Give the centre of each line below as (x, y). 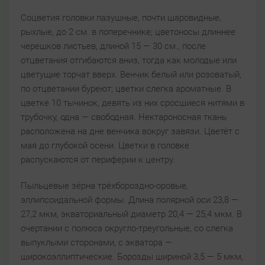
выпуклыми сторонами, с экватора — (96, 243)
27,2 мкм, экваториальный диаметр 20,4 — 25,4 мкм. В (131, 214)
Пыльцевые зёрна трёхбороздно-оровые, (104, 186)
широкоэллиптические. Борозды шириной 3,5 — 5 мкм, (132, 257)
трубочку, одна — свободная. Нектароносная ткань (124, 117)
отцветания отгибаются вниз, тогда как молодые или (129, 61)
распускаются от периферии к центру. (98, 160)
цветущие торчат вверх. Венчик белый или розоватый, (131, 75)
